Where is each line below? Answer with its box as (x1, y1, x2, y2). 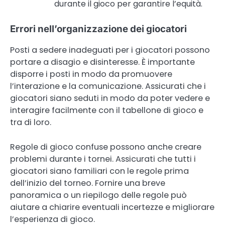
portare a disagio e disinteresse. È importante (10, 56, 195, 68)
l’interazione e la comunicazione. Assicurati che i (10, 80, 206, 92)
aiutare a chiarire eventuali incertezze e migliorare (10, 201, 214, 213)
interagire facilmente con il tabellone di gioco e (10, 104, 203, 117)
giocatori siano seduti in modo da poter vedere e (10, 92, 210, 104)
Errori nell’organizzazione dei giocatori (10, 23, 187, 35)
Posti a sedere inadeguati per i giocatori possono (10, 44, 210, 56)
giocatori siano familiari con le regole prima (10, 165, 189, 177)
